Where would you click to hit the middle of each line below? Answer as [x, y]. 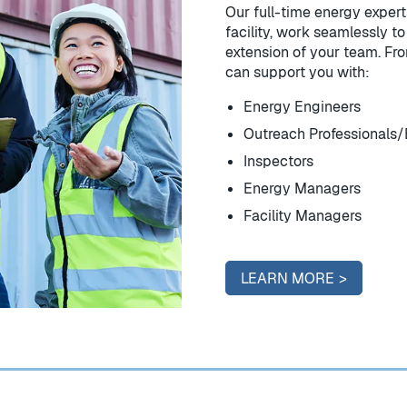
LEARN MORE [288, 278]
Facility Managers [303, 215]
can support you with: [298, 72]
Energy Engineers [302, 106]
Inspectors [278, 161]
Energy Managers [302, 188]
